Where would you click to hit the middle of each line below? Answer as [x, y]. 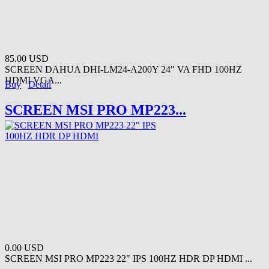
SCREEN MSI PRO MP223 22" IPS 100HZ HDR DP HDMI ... [128, 259]
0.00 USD [24, 248]
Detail [40, 85]
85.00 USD [27, 59]
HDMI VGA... [33, 80]
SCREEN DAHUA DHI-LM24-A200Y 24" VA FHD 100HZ [123, 70]
